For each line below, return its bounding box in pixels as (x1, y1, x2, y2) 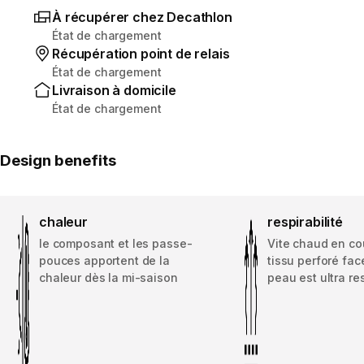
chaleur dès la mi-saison (39, 270, 178, 284)
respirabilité (267, 213, 343, 230)
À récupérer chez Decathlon (52, 8, 232, 25)
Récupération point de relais (52, 45, 230, 62)
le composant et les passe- (39, 236, 193, 250)
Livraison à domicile (52, 81, 176, 98)
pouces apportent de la (39, 253, 170, 267)
